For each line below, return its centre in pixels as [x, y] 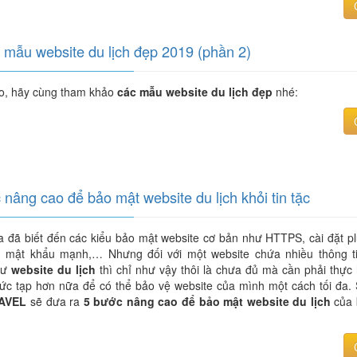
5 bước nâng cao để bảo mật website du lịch [207, 302]
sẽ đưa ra [55, 302]
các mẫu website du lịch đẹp [195, 92]
